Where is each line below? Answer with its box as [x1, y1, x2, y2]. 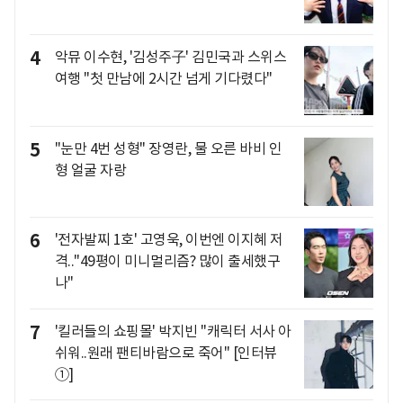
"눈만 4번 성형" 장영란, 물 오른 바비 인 [54, 139, 282, 157]
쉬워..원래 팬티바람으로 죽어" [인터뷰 [54, 343, 277, 362]
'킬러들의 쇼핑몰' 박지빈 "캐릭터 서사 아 [54, 321, 291, 340]
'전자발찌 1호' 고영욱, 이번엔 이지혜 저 [54, 230, 283, 249]
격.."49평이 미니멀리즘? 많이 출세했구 [54, 252, 280, 271]
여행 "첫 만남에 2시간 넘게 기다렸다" [54, 68, 273, 87]
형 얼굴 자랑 [54, 160, 126, 179]
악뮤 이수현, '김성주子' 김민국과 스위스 [54, 47, 286, 66]
